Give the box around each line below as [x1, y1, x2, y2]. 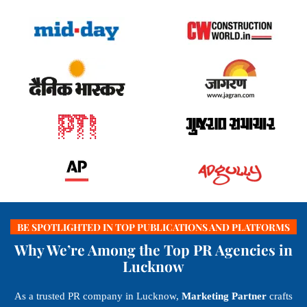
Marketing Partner [182, 290, 267, 302]
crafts [267, 290, 293, 302]
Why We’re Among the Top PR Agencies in [14, 239, 293, 259]
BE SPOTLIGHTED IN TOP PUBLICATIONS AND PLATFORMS [17, 220, 290, 234]
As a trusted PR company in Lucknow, [14, 290, 182, 302]
